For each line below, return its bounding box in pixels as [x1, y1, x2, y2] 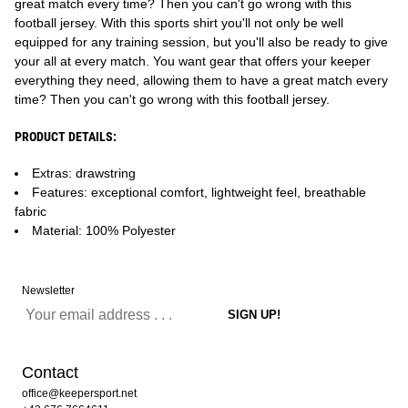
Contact [22, 363, 78, 382]
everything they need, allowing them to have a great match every [15, 73, 388, 87]
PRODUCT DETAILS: [15, 129, 117, 144]
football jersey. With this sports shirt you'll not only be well [15, 15, 343, 30]
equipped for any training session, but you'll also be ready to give [15, 35, 388, 49]
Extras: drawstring [32, 166, 136, 180]
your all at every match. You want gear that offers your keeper [15, 54, 371, 68]
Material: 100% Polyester [32, 223, 176, 238]
